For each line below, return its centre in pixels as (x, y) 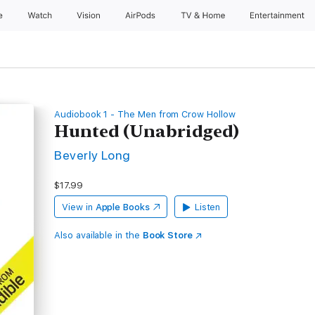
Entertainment (279, 15)
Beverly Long (92, 155)
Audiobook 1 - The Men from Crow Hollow (145, 114)
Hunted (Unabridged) (147, 131)
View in (77, 207)
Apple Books (122, 207)
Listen (207, 207)
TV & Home (204, 15)
